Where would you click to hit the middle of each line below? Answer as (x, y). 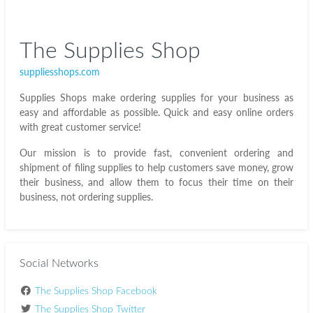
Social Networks (59, 263)
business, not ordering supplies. (86, 197)
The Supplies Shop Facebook (96, 291)
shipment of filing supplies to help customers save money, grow (156, 167)
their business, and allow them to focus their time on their (156, 182)
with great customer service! (80, 127)
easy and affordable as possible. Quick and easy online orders (156, 112)
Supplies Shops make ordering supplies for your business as (156, 97)
